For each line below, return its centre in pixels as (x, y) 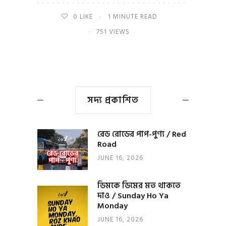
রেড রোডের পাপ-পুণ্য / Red (142, 134)
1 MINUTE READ (133, 16)
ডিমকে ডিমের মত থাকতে (139, 185)
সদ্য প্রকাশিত (113, 100)
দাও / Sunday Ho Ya (133, 195)
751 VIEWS (113, 32)
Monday (112, 206)
